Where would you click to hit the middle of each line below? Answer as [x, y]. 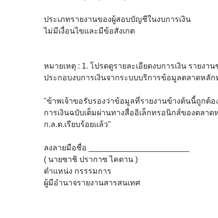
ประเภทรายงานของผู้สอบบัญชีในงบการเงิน [117, 19]
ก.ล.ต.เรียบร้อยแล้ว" [77, 124]
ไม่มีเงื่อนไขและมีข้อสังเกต [89, 31]
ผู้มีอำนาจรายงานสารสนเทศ [92, 183]
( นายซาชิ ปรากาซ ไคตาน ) [91, 159]
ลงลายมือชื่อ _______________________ [117, 148]
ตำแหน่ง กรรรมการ [78, 171]
